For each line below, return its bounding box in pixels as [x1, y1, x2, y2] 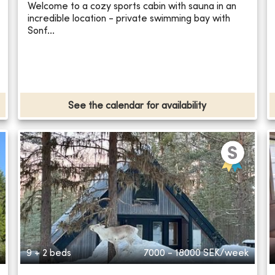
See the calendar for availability [68, 101, 207, 112]
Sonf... [28, 26, 55, 36]
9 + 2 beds [26, 249, 72, 259]
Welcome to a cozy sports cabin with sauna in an [28, 1, 237, 12]
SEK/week [203, 249, 249, 259]
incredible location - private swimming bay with [28, 14, 231, 24]
